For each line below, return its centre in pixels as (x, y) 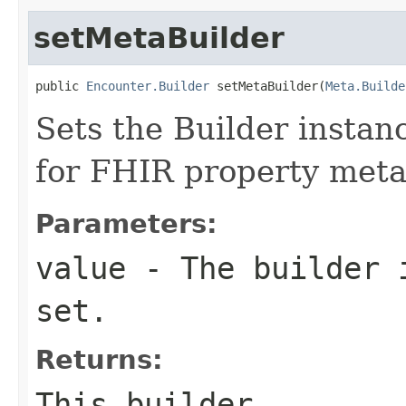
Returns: (99, 359)
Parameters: (126, 223)
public (61, 86)
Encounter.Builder (148, 86)
